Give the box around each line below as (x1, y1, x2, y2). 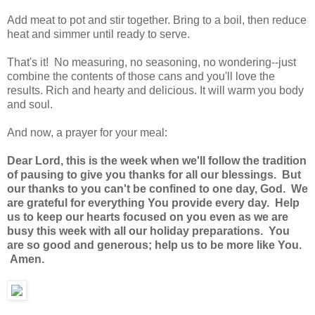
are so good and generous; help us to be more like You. (7, 239, 302, 252)
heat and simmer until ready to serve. (7, 28, 190, 41)
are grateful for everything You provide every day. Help (7, 197, 300, 210)
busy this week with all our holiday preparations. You (7, 225, 290, 238)
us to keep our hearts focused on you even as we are (7, 211, 288, 224)
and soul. (7, 98, 53, 111)
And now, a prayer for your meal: (7, 127, 167, 139)
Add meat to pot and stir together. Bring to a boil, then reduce (7, 14, 307, 27)
